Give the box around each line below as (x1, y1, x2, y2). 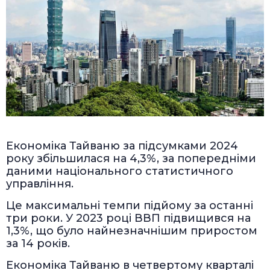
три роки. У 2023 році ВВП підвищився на (6, 211, 251, 225)
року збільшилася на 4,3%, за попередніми (6, 151, 256, 165)
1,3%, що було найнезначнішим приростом (6, 224, 257, 237)
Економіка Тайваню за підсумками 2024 (6, 139, 238, 152)
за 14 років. (6, 236, 70, 250)
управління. (6, 177, 74, 190)
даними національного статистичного (6, 164, 233, 178)
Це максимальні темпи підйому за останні (6, 198, 253, 212)
